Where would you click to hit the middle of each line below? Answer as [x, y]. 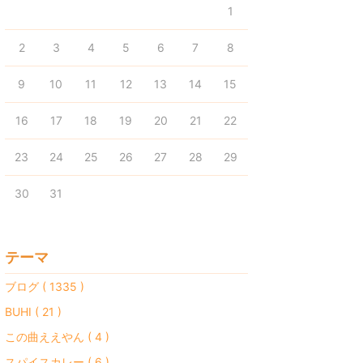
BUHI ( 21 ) [33, 312]
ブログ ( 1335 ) [45, 286]
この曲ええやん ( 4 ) [57, 337]
